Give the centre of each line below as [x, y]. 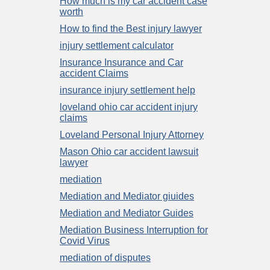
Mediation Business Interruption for [134, 230]
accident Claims [94, 73]
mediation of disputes [105, 257]
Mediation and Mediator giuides [127, 196]
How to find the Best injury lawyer [131, 28]
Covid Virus [85, 240]
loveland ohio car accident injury [129, 107]
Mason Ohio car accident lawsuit [129, 151]
